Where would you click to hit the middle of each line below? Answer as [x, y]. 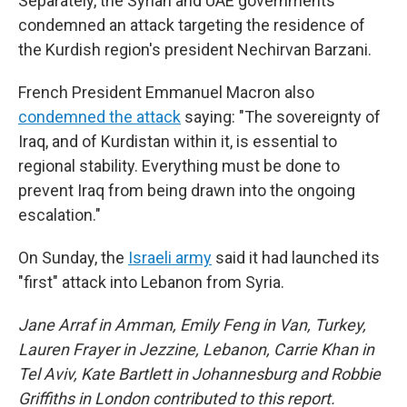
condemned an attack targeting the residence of [192, 25]
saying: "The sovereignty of [281, 116]
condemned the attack [99, 116]
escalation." [60, 214]
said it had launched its [296, 257]
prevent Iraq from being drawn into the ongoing [187, 190]
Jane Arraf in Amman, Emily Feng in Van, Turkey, [192, 324]
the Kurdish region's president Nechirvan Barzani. [195, 49]
